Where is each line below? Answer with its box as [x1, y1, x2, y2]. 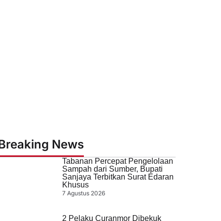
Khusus [62, 180, 89, 189]
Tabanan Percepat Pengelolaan [62, 156, 173, 165]
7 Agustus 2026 [62, 189, 105, 197]
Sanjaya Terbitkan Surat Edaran [62, 172, 174, 181]
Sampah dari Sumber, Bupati [62, 164, 163, 173]
